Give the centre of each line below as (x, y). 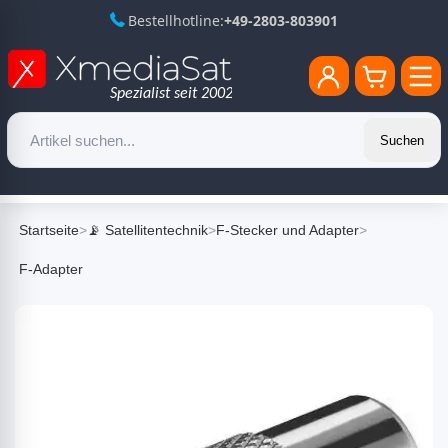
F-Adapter (51, 269)
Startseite (49, 230)
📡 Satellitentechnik (147, 230)
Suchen (401, 140)
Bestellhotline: (176, 20)
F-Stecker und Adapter (287, 230)
